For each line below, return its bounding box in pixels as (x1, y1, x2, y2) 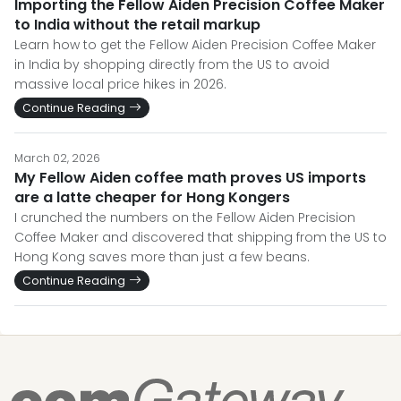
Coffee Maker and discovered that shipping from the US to (14, 228, 387, 247)
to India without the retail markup (14, 14, 260, 36)
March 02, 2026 (14, 150, 100, 166)
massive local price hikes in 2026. (14, 75, 226, 94)
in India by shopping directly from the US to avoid (14, 55, 329, 74)
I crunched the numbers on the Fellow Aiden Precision (14, 209, 355, 227)
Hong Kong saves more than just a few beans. (14, 248, 310, 267)
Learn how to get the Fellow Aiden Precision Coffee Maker (14, 36, 376, 55)
